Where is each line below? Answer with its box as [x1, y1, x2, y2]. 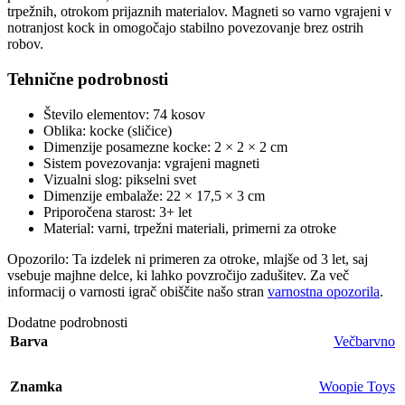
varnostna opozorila [268, 283, 380, 299]
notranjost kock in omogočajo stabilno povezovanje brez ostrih [7, 20, 363, 36]
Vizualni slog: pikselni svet [43, 171, 196, 187]
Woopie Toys [319, 378, 395, 394]
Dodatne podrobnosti [7, 314, 127, 330]
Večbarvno [334, 333, 395, 349]
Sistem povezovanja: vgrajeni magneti [43, 155, 259, 171]
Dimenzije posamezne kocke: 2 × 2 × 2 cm [43, 138, 287, 155]
